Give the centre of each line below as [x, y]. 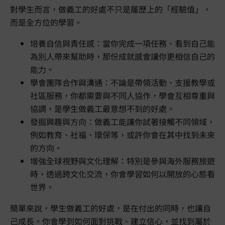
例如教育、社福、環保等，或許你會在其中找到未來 [123, 135]
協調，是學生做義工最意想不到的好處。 [102, 109]
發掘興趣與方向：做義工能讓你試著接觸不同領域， [123, 122]
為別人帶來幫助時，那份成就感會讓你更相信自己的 [123, 57]
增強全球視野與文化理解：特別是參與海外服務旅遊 [123, 161]
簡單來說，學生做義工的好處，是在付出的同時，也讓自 [110, 208]
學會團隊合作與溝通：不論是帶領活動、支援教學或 [123, 83]
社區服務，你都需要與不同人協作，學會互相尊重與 [123, 96]
